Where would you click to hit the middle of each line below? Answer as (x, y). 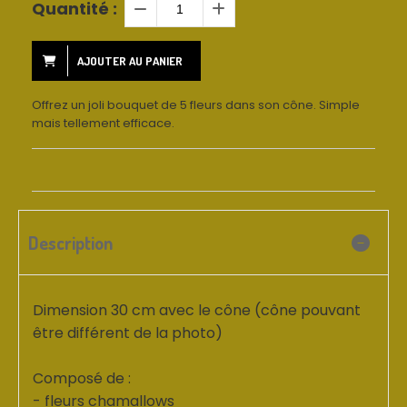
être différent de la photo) (128, 333)
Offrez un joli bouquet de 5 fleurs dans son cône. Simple (196, 105)
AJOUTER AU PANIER (130, 61)
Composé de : (82, 379)
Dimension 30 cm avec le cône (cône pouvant (197, 311)
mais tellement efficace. (103, 124)
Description (70, 243)
